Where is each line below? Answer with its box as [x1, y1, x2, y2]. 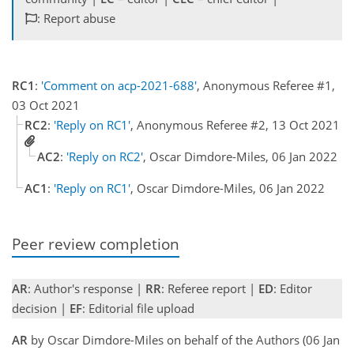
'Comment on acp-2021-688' [41, 77, 197, 94]
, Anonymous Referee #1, [197, 77, 335, 94]
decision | [12, 299, 70, 316]
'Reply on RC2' [66, 149, 143, 165]
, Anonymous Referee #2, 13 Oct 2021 [130, 117, 340, 134]
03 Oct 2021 [12, 97, 80, 114]
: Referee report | [161, 280, 258, 296]
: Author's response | [28, 280, 145, 296]
